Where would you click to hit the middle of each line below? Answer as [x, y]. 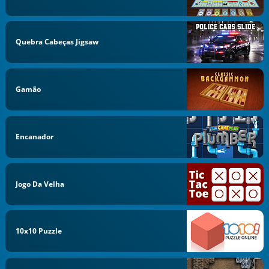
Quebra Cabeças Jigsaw [57, 42]
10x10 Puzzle [39, 231]
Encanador [35, 136]
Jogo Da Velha [40, 184]
